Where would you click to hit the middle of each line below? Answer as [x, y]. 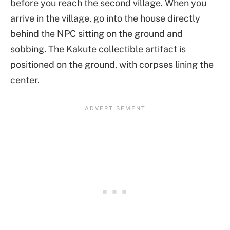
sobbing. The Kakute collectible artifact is [98, 49]
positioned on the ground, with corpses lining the [112, 65]
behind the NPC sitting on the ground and [97, 34]
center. [25, 80]
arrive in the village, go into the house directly [105, 18]
